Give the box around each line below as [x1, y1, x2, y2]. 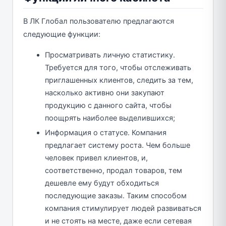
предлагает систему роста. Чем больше [45, 140, 190, 150]
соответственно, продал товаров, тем [45, 165, 182, 175]
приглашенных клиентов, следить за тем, [45, 75, 193, 85]
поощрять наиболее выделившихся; [45, 113, 175, 123]
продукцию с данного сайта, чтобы [45, 100, 172, 110]
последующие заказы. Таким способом [45, 191, 187, 200]
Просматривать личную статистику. [45, 50, 175, 60]
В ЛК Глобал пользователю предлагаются [23, 16, 174, 26]
